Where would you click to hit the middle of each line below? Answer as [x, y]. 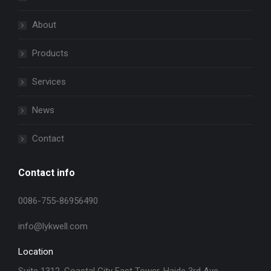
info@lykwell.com [53, 227]
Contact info [47, 173]
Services [49, 82]
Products [50, 54]
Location [36, 252]
